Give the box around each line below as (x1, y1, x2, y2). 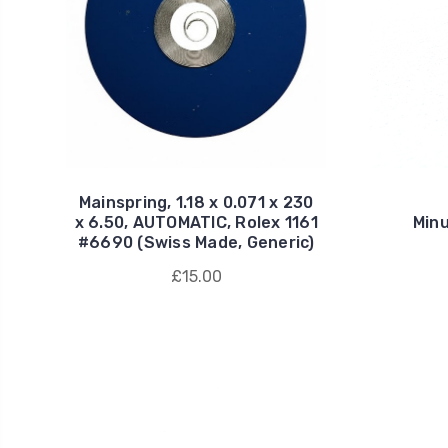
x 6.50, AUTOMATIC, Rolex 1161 (74, 212, 318, 232)
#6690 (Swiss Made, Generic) (77, 232, 315, 252)
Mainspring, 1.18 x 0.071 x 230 (78, 192, 314, 212)
